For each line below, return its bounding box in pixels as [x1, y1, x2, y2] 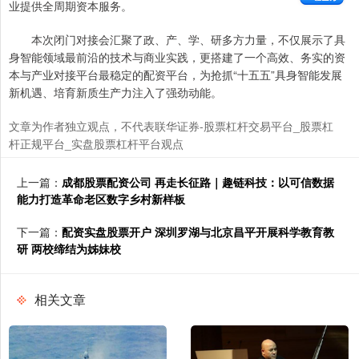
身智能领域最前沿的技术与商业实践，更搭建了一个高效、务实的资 [9, 49, 345, 66]
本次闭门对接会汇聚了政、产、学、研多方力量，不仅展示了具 [9, 31, 345, 48]
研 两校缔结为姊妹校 [17, 240, 121, 257]
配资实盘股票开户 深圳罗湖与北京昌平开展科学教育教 [62, 224, 334, 240]
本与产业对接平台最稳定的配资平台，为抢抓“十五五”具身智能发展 [9, 67, 342, 83]
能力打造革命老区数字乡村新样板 [17, 191, 185, 208]
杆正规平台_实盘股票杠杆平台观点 [9, 135, 184, 152]
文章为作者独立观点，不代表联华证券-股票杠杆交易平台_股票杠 [9, 118, 333, 135]
